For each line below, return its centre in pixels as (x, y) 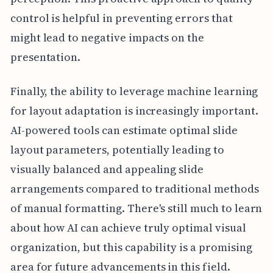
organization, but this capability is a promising (131, 247)
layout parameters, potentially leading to (117, 150)
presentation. (45, 57)
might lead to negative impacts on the (107, 38)
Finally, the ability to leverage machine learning (134, 91)
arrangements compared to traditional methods (134, 189)
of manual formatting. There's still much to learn (136, 208)
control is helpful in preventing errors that (121, 18)
